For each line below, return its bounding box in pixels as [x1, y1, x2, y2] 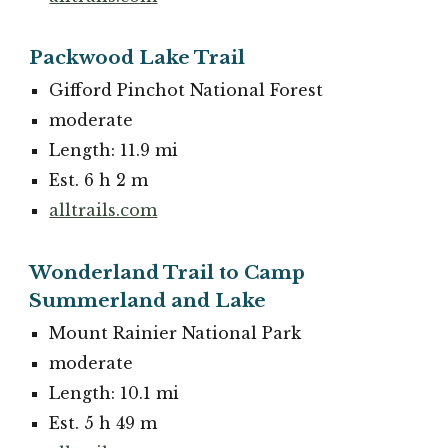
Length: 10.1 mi [49, 382, 180, 403]
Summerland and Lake [29, 288, 267, 312]
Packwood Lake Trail [29, 46, 246, 70]
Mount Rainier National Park [49, 322, 302, 343]
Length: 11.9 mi [49, 140, 179, 161]
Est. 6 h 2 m [49, 170, 149, 191]
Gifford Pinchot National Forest [49, 80, 324, 101]
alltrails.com [49, 200, 158, 221]
